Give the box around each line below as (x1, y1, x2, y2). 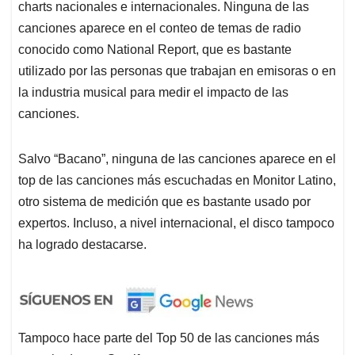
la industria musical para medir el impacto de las (18, 86, 288, 100)
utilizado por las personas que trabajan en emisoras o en (18, 64, 336, 78)
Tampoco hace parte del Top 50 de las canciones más (18, 331, 319, 345)
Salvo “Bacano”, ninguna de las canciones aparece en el (18, 152, 336, 166)
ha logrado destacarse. (18, 238, 147, 252)
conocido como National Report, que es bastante (18, 43, 292, 57)
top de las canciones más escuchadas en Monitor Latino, (18, 174, 336, 188)
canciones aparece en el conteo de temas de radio (18, 21, 301, 36)
